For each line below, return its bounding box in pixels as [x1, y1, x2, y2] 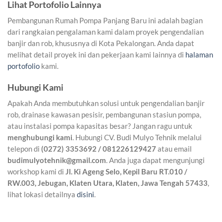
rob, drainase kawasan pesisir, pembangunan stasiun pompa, [7, 110, 201, 119]
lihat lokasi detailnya [7, 189, 77, 199]
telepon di [7, 144, 41, 153]
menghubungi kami [7, 132, 72, 142]
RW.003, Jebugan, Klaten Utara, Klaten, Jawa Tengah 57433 [7, 178, 208, 187]
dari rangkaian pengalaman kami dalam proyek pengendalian [7, 27, 204, 37]
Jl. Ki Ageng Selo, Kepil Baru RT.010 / [65, 166, 187, 176]
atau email [156, 144, 192, 153]
